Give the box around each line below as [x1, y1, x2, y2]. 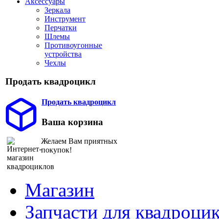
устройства [44, 49, 82, 58]
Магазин [25, 179, 94, 200]
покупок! [41, 145, 72, 154]
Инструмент [44, 14, 86, 23]
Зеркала [44, 5, 70, 14]
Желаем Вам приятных [41, 136, 117, 145]
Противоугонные [44, 41, 102, 49]
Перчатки [44, 23, 77, 32]
